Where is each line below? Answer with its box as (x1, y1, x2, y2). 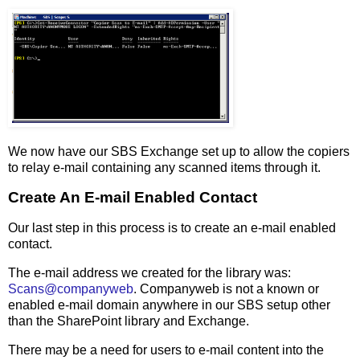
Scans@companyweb (8, 282, 133, 297)
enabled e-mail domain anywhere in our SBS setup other (8, 298, 330, 313)
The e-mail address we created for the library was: (8, 266, 291, 280)
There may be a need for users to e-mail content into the (8, 342, 324, 357)
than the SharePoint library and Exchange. (8, 314, 249, 329)
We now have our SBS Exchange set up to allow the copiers (8, 144, 350, 158)
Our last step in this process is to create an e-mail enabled (8, 221, 336, 235)
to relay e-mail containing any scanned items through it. (8, 160, 321, 174)
